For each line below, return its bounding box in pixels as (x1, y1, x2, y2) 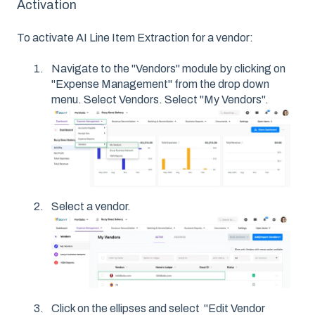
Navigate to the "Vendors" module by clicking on (51, 63, 285, 75)
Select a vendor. (51, 200, 131, 213)
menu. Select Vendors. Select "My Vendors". (51, 94, 269, 106)
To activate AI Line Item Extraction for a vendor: (17, 32, 253, 44)
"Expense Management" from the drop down (51, 78, 269, 91)
